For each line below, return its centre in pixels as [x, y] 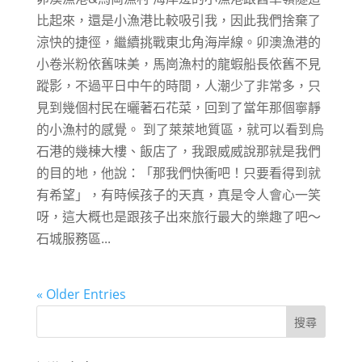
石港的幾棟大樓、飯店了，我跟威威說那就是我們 [178, 151]
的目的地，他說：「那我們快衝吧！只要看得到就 [178, 173]
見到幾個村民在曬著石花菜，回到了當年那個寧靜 [178, 107]
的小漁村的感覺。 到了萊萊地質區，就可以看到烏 [180, 129]
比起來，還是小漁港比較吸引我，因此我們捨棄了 [178, 20]
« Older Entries [81, 294]
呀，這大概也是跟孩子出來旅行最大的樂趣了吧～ [178, 216]
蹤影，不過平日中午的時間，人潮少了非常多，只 [178, 85]
